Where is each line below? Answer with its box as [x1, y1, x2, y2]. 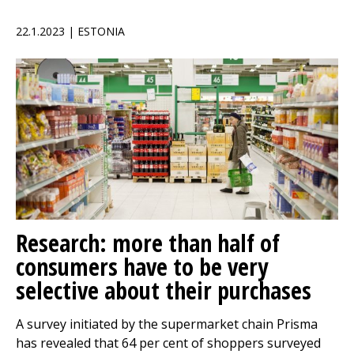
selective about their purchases [16, 274, 311, 307]
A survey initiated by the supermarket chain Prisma [16, 315, 318, 333]
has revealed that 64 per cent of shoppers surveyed [16, 334, 321, 352]
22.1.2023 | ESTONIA [16, 24, 125, 39]
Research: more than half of [16, 227, 280, 259]
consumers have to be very [16, 250, 268, 283]
